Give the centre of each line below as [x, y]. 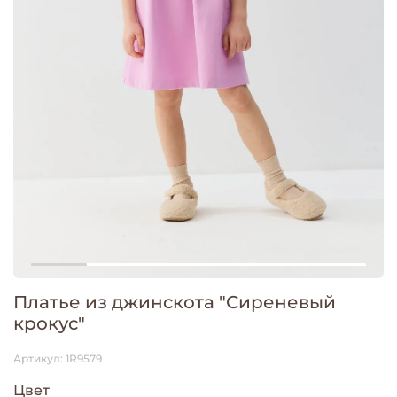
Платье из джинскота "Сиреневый [175, 303]
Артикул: [39, 359]
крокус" [49, 324]
